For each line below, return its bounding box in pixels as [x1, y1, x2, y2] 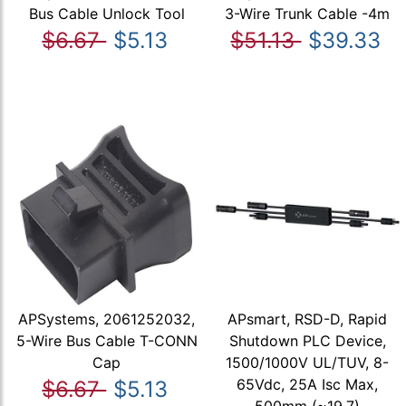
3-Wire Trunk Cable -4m [225, 4, 391, 23]
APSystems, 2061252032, [18, 310, 196, 329]
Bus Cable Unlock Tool [28, 4, 185, 23]
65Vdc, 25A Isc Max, [237, 375, 379, 394]
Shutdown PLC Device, [228, 332, 386, 351]
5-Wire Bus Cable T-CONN [15, 332, 198, 351]
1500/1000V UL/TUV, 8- [226, 353, 390, 372]
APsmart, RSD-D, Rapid [227, 310, 388, 329]
